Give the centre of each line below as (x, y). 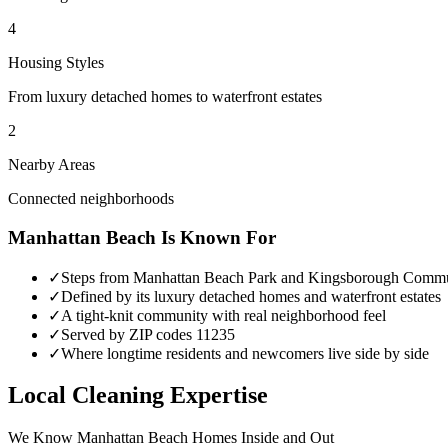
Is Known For (216, 237)
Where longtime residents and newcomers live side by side (245, 353)
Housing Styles (56, 63)
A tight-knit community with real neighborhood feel (223, 315)
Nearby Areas (51, 165)
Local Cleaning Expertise (138, 395)
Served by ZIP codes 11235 (148, 334)
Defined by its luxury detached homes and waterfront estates (251, 296)
